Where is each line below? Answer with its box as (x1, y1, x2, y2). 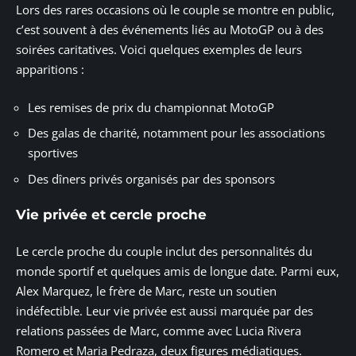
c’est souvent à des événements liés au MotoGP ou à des (16, 21, 323, 38)
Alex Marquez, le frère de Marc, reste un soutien (16, 282, 277, 299)
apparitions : (16, 61, 84, 78)
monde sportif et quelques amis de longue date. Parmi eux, (16, 262, 339, 279)
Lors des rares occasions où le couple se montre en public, (16, 2, 335, 18)
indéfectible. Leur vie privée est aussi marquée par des (16, 302, 313, 319)
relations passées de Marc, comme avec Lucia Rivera (16, 322, 301, 339)
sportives (28, 145, 78, 161)
